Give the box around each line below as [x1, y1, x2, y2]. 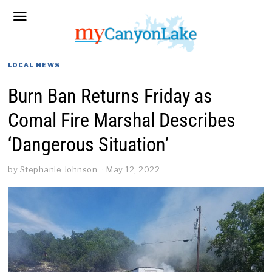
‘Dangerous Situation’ [8, 133, 169, 156]
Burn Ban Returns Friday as [8, 84, 213, 107]
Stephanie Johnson [19, 164, 98, 174]
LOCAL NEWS [8, 61, 61, 69]
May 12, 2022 [106, 164, 160, 174]
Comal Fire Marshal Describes [8, 109, 236, 132]
